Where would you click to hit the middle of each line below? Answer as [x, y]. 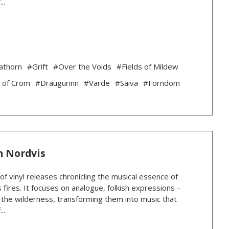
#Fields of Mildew [147, 67]
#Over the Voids [82, 67]
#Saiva [126, 83]
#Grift [37, 67]
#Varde [97, 83]
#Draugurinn [57, 83]
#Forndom [161, 83]
